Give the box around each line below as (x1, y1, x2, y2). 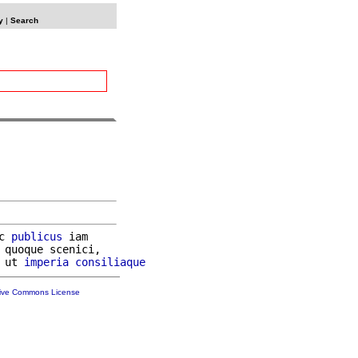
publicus (11, 229, 62, 243)
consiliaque (75, 255, 145, 268)
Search (10, 16, 38, 25)
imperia (24, 255, 69, 268)
